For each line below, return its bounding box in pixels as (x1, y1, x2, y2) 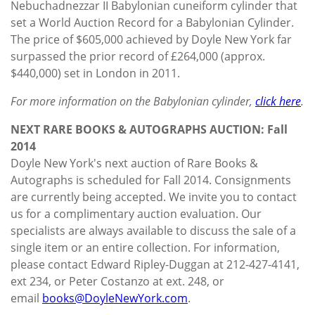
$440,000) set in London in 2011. (11, 65, 180, 81)
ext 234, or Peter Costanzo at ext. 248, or (11, 273, 224, 289)
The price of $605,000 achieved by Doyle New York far (11, 31, 292, 47)
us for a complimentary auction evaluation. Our (11, 205, 262, 221)
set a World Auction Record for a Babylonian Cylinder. (11, 14, 294, 30)
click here (255, 93, 301, 109)
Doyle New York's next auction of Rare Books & (11, 155, 258, 171)
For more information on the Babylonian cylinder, (11, 93, 255, 109)
